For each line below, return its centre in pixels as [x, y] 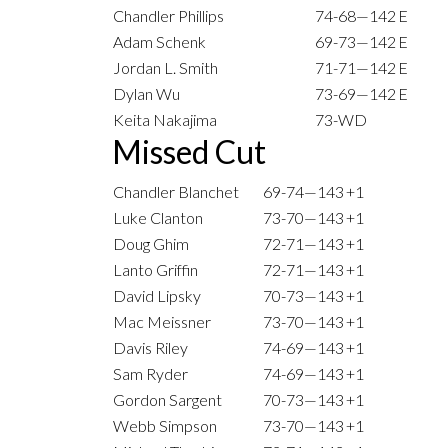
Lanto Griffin [155, 270]
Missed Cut [189, 152]
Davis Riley [150, 348]
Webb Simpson [165, 426]
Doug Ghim [151, 244]
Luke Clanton [158, 218]
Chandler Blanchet [176, 192]
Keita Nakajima [165, 120]
